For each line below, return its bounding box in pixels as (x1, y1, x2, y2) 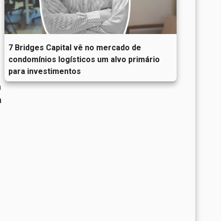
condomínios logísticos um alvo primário (8, 54, 160, 64)
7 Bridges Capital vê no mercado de (8, 42, 141, 52)
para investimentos (8, 66, 81, 76)
